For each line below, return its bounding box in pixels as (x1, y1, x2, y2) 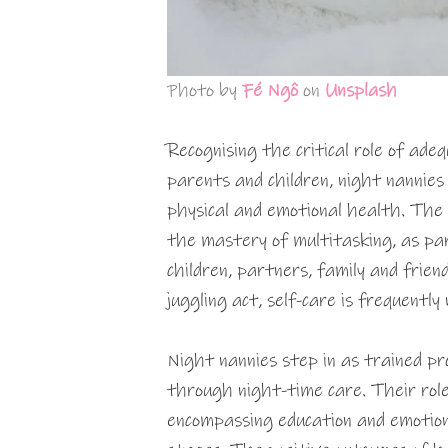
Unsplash (325, 79, 398, 102)
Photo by (167, 79, 243, 102)
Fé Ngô (242, 79, 299, 102)
